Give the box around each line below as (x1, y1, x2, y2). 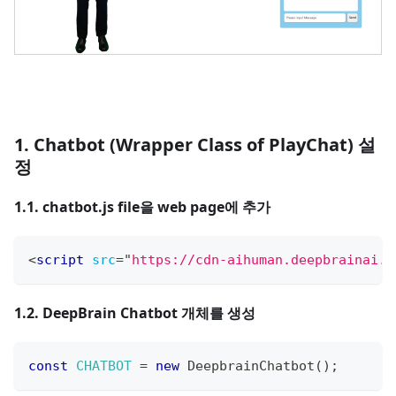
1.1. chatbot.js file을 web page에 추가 (14, 196, 270, 217)
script (36, 251, 84, 268)
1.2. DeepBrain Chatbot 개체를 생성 (14, 302, 255, 323)
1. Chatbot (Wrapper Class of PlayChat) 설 (14, 132, 376, 156)
